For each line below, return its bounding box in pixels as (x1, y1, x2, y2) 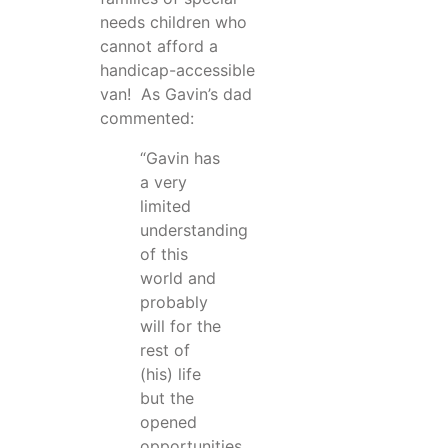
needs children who (100, 12, 247, 33)
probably (140, 292, 208, 313)
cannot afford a (100, 36, 218, 57)
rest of (140, 340, 190, 361)
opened (140, 412, 197, 433)
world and (140, 268, 216, 289)
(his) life (140, 364, 201, 385)
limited (140, 196, 191, 217)
